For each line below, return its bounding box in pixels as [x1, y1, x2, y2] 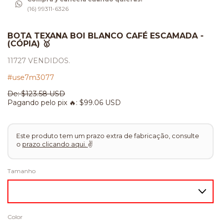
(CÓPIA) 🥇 [7, 39, 50, 49]
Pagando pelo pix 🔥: [7, 98, 77, 108]
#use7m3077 [7, 73, 54, 82]
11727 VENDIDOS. [7, 56, 70, 66]
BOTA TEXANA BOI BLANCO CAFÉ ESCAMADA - [7, 31, 204, 41]
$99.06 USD [77, 98, 121, 108]
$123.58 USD [21, 89, 65, 99]
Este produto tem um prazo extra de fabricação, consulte [16, 132, 199, 140]
